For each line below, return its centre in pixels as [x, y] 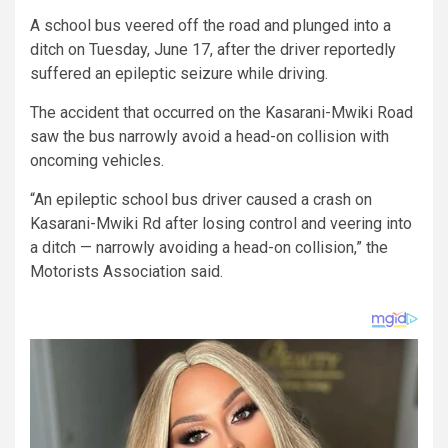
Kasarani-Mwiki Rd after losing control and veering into [221, 223]
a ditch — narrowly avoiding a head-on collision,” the [209, 247]
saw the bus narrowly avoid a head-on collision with [209, 136]
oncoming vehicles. [97, 160]
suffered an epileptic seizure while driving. [181, 73]
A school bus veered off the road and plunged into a [210, 25]
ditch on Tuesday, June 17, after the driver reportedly [213, 49]
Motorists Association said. [126, 271]
